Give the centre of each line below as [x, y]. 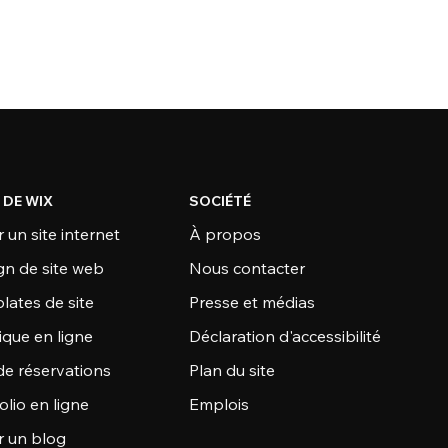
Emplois [218, 404]
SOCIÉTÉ [219, 201]
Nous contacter [246, 268]
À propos [224, 234]
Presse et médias [251, 302]
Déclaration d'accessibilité [284, 336]
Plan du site [231, 370]
